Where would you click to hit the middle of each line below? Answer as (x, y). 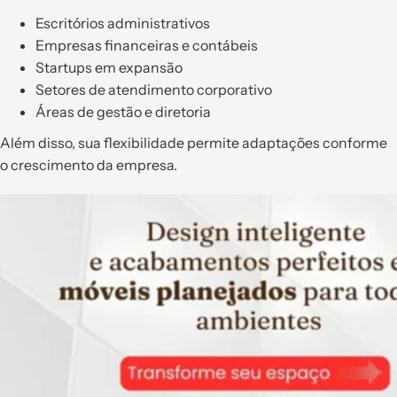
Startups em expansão (109, 67)
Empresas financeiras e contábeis (147, 45)
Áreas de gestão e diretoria (123, 111)
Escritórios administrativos (123, 23)
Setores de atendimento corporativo (154, 89)
